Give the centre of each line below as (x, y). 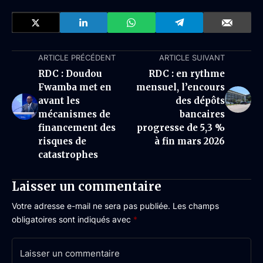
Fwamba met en (75, 87)
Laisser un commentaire (87, 186)
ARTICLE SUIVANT (192, 58)
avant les (59, 101)
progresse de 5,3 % (181, 128)
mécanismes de (74, 114)
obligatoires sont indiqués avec (73, 219)
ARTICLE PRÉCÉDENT (77, 58)
